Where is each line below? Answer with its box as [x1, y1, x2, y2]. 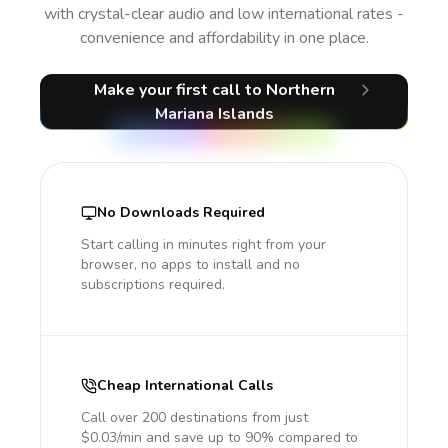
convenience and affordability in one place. [79, 27, 369, 49]
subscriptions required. [81, 275, 225, 294]
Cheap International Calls [97, 376, 273, 395]
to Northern [245, 79, 336, 101]
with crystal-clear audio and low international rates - [44, 3, 404, 25]
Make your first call [94, 79, 246, 101]
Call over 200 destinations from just [81, 408, 308, 427]
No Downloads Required [97, 203, 265, 222]
